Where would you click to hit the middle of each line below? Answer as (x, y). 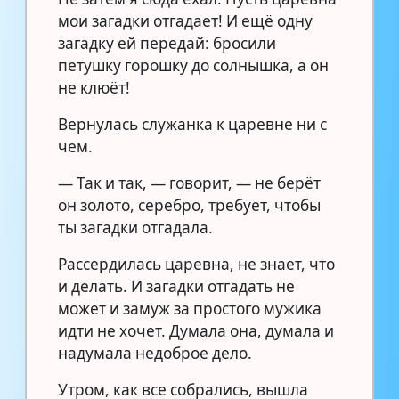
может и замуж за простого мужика (190, 308)
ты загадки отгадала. (135, 227)
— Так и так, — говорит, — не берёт (189, 183)
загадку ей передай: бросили (167, 43)
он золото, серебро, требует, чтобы (189, 205)
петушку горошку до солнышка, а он (193, 65)
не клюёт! (94, 87)
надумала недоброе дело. (155, 353)
